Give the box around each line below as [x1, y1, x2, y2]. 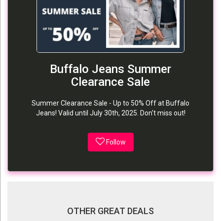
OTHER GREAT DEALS [67, 205, 154, 216]
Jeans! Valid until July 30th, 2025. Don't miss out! [36, 109, 185, 117]
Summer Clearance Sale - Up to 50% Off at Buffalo [32, 99, 189, 107]
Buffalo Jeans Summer [50, 62, 171, 76]
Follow [106, 138, 126, 146]
